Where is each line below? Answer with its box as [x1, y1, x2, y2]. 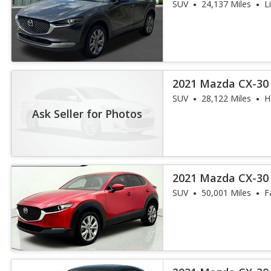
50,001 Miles [201, 187, 252, 198]
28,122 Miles [201, 93, 252, 104]
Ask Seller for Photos [32, 106, 143, 120]
